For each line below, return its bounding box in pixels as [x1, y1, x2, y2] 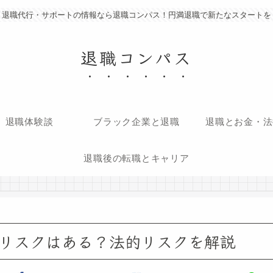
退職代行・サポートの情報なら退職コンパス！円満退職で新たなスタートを [2, 10, 271, 19]
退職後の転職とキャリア [83, 152, 190, 163]
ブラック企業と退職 [93, 116, 180, 127]
